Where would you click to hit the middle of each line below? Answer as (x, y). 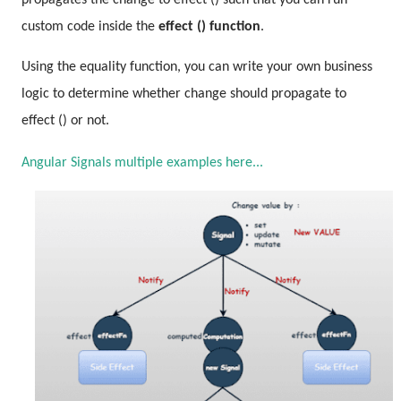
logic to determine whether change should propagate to (184, 94)
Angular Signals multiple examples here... (142, 163)
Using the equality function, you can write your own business (197, 68)
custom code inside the (90, 27)
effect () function (209, 27)
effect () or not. (65, 121)
